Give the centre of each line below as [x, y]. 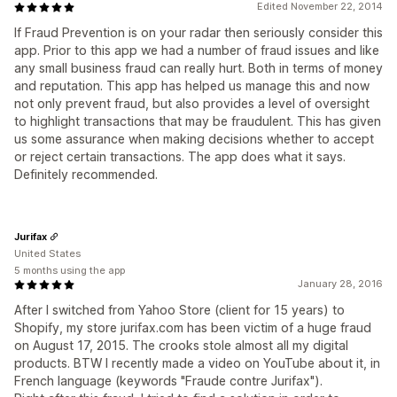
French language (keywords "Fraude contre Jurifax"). [168, 381]
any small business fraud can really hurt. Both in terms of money [198, 68]
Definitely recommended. [86, 175]
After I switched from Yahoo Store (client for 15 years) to [179, 310]
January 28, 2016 [340, 284]
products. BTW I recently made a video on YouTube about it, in [197, 363]
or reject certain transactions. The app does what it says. [180, 157]
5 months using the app [70, 271]
